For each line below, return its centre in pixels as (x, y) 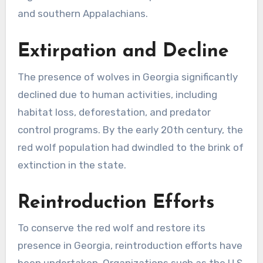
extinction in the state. (72, 165)
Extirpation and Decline (123, 52)
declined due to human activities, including (117, 94)
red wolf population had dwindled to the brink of (130, 147)
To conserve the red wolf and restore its (111, 228)
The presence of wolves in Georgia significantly (127, 77)
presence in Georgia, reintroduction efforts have (130, 246)
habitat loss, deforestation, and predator (114, 112)
